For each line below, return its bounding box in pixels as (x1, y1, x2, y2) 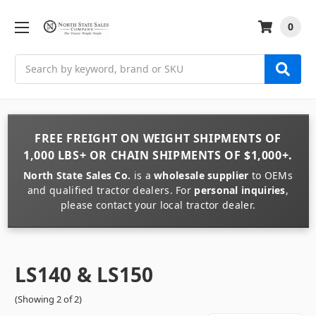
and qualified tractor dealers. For (27, 183, 195, 197)
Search (15, 54, 47, 68)
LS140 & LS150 (15, 260, 154, 288)
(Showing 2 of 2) (15, 292, 82, 305)
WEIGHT (142, 130, 190, 146)
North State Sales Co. (23, 168, 131, 182)
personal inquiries (194, 183, 286, 197)
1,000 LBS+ (23, 147, 87, 163)
